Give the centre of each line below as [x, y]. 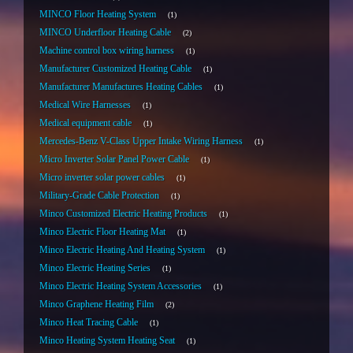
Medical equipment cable [85, 123]
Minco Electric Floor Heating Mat [102, 232]
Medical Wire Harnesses [85, 105]
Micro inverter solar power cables [102, 178]
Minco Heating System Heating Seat [107, 341]
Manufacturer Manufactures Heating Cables [121, 87]
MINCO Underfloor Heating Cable [105, 33]
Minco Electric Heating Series [95, 268]
